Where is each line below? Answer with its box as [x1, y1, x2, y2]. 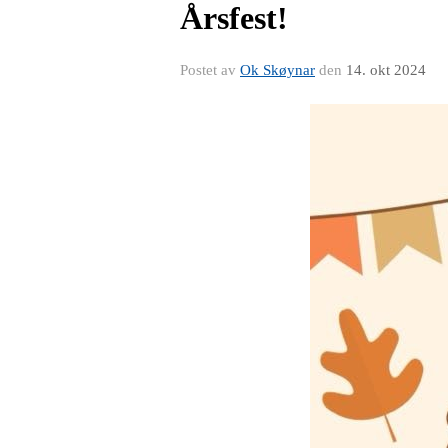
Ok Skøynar [240, 61, 315, 78]
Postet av [180, 61, 240, 78]
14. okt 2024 [346, 61, 426, 78]
